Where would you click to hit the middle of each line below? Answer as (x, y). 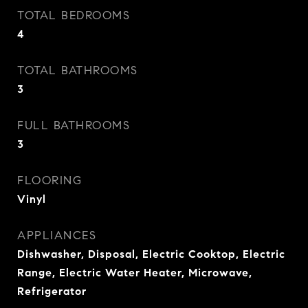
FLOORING (49, 180)
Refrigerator (52, 291)
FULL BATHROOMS (74, 125)
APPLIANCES (57, 235)
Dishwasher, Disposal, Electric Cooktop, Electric (151, 254)
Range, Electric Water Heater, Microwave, (135, 273)
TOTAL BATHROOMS (78, 70)
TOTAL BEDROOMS (74, 15)
